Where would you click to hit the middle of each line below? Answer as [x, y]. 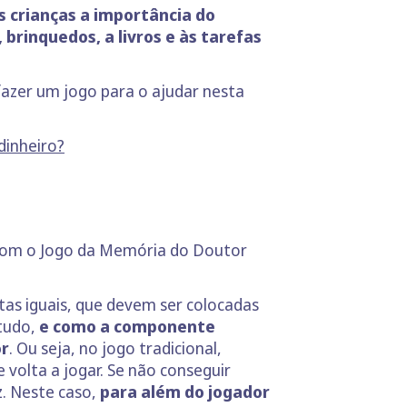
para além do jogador [185, 391]
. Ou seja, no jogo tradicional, [115, 347]
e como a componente [125, 326]
